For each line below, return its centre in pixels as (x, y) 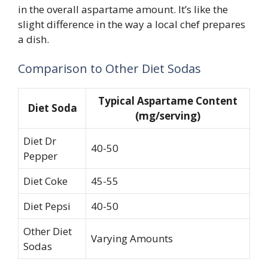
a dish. (33, 39)
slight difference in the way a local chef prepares (132, 24)
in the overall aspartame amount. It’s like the (123, 9)
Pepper (40, 156)
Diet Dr (40, 141)
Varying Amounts (132, 238)
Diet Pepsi (47, 206)
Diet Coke (45, 181)
